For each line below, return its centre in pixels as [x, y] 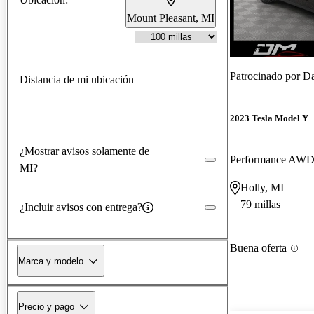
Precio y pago [46, 306]
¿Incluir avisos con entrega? [81, 207]
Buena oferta [258, 248]
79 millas [260, 205]
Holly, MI [262, 188]
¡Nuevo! [248, 48]
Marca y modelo [51, 261]
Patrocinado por [266, 76]
